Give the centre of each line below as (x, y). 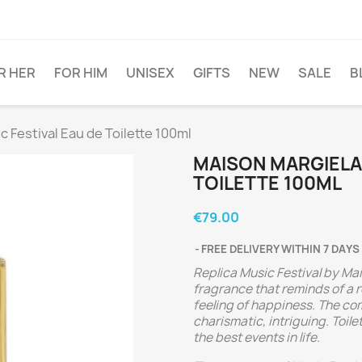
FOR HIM (81, 73)
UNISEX (150, 73)
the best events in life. (257, 337)
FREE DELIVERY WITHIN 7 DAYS (280, 249)
